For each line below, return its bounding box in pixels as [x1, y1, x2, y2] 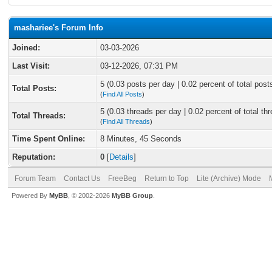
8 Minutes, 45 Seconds [100, 134, 182, 143]
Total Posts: [12, 84, 56, 93]
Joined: [12, 43, 40, 52]
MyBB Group [112, 192, 153, 199]
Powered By [12, 192, 49, 199]
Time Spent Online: [12, 134, 85, 143]
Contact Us [64, 174, 100, 183]
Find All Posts [103, 90, 142, 98]
